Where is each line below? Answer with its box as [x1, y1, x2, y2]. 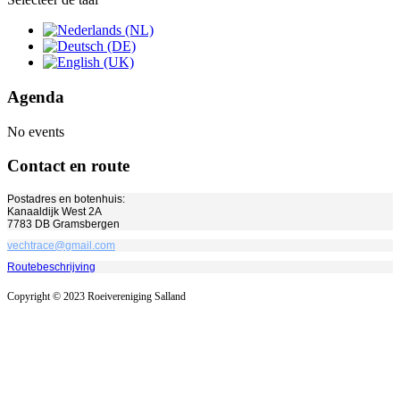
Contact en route [7, 156, 129, 176]
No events [7, 123, 64, 139]
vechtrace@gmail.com [7, 239, 115, 253]
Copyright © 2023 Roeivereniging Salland [7, 290, 186, 304]
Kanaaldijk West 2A [7, 205, 102, 219]
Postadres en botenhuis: [7, 193, 125, 206]
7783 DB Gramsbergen [7, 218, 120, 231]
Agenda [7, 87, 64, 106]
